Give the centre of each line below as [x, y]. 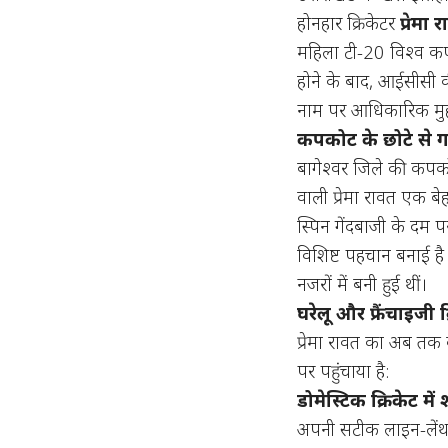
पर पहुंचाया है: [343, 371]
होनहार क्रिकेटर [349, 23]
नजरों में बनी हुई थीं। [362, 284]
